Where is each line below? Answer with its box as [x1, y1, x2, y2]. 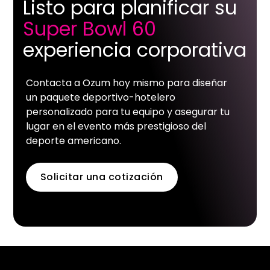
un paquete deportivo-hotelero [25, 90, 175, 105]
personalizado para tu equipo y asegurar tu [25, 105, 230, 119]
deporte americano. [25, 134, 121, 148]
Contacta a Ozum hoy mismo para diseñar [25, 76, 227, 90]
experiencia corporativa [23, 36, 247, 64]
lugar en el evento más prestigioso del [25, 119, 206, 134]
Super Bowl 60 [23, 15, 157, 43]
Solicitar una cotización [40, 170, 163, 184]
